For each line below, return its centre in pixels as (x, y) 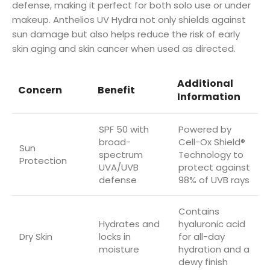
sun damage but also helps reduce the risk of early (126, 34)
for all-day (202, 237)
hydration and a (214, 250)
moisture (119, 250)
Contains (199, 212)
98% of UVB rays (214, 180)
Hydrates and (129, 224)
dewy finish (203, 262)
